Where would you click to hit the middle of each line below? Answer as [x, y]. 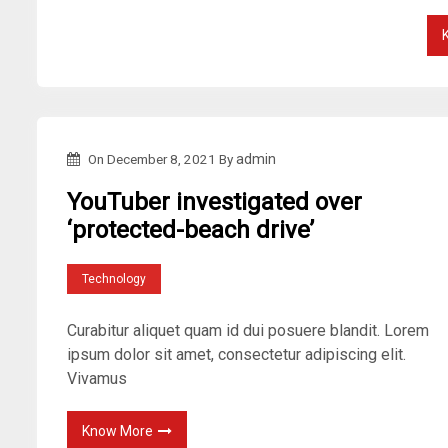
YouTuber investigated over [215, 202]
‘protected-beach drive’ [191, 230]
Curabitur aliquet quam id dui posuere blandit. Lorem [248, 330]
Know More [118, 430]
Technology [114, 278]
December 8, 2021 [161, 159]
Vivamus [97, 378]
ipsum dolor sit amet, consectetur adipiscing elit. [237, 354]
